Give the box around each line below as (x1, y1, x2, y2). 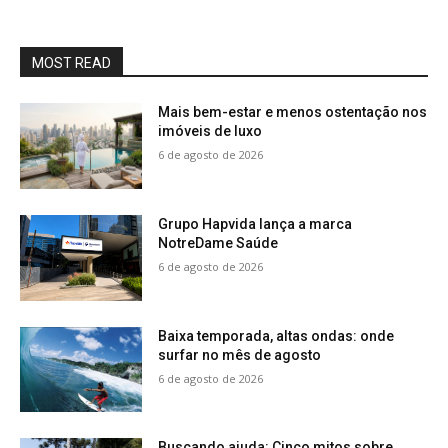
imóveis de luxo (158, 123, 263, 140)
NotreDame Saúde (158, 235, 279, 252)
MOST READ (32, 55, 111, 72)
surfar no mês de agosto (158, 346, 322, 363)
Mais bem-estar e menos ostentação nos (158, 104, 428, 121)
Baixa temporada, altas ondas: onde (158, 327, 395, 344)
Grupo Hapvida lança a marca (158, 216, 353, 233)
